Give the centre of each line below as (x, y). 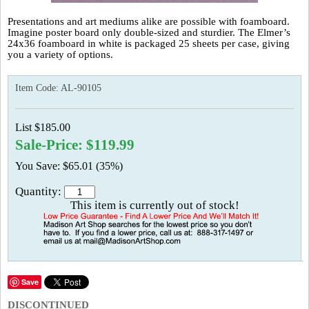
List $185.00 (43, 127)
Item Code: (38, 88)
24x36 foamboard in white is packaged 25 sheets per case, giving (149, 43)
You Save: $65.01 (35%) (69, 166)
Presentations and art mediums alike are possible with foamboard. (149, 21)
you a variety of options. (60, 54)
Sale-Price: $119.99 (75, 145)
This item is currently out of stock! (154, 205)
